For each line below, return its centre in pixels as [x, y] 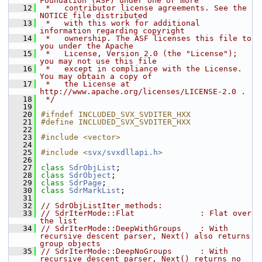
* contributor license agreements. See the [144, 8]
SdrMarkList [95, 190]
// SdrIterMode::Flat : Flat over [146, 213]
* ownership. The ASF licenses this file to [146, 38]
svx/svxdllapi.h [123, 152]
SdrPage [85, 183]
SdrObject [90, 175]
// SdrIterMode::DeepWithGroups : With [135, 228]
